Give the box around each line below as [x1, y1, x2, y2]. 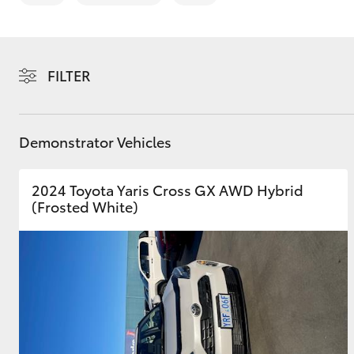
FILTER [47, 65, 91, 85]
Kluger [134, 262, 168, 278]
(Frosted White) [32, 196, 138, 217]
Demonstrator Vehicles [19, 131, 171, 152]
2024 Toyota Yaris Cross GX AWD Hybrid [32, 179, 303, 200]
